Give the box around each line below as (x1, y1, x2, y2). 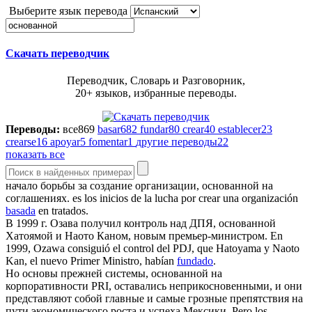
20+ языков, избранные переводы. (75, 87, 237, 100)
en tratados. (36, 205, 88, 217)
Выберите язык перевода (9, 4, 127, 17)
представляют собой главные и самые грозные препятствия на (6, 292, 303, 305)
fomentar (88, 136, 127, 148)
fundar (140, 123, 169, 136)
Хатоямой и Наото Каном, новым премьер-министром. (6, 230, 267, 242)
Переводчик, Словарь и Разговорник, (67, 75, 245, 87)
